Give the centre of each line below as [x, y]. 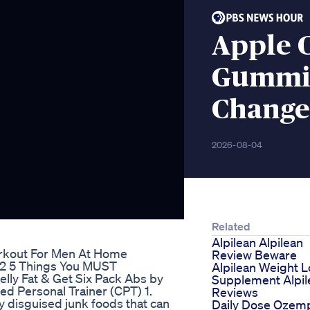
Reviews [235, 292]
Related [231, 227]
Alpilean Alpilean [257, 243]
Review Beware [254, 255]
